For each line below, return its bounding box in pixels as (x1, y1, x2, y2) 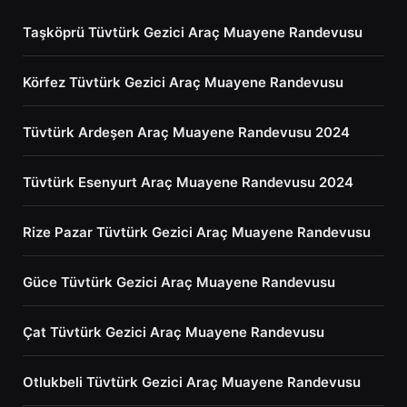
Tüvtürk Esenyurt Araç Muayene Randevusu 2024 (23, 174, 353, 192)
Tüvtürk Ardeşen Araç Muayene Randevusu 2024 (23, 124, 350, 142)
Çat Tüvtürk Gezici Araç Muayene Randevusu (23, 323, 324, 342)
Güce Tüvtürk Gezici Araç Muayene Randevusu (23, 273, 335, 292)
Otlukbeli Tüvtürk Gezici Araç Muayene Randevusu (23, 373, 361, 392)
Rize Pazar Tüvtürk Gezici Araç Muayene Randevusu (23, 223, 371, 242)
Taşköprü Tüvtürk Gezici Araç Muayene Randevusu (23, 24, 362, 42)
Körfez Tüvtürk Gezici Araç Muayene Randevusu (23, 74, 343, 92)
